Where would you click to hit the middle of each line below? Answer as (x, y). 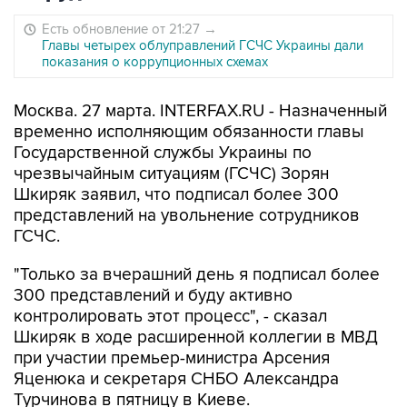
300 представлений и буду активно (153, 296)
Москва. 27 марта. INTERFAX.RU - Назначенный (200, 111)
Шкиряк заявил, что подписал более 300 (176, 195)
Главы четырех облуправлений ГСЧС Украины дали (203, 45)
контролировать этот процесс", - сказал (170, 317)
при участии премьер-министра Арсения (172, 358)
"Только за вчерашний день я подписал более (197, 275)
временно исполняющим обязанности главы (189, 132)
